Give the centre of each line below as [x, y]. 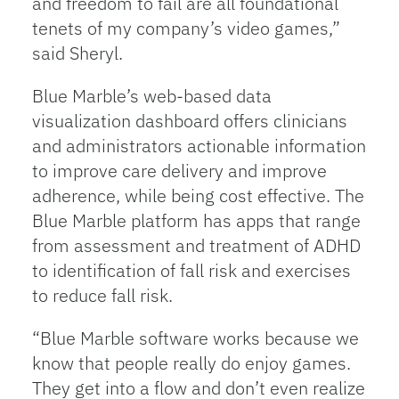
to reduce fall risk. [102, 295]
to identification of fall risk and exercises [191, 270]
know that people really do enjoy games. [191, 363]
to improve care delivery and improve [179, 171]
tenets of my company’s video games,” [186, 28]
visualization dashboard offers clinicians [189, 121]
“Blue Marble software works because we [195, 338]
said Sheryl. [77, 53]
